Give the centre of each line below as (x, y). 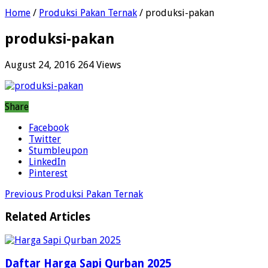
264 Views (99, 65)
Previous (24, 194)
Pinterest (48, 173)
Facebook (49, 127)
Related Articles (48, 217)
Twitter (45, 139)
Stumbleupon (58, 150)
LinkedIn (47, 162)
